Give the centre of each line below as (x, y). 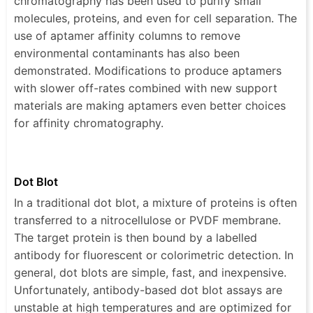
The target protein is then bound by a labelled (136, 237)
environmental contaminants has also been (127, 53)
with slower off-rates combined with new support (146, 88)
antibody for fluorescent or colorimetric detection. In (154, 255)
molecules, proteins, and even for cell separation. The (155, 18)
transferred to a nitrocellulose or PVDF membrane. (147, 220)
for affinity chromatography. (89, 123)
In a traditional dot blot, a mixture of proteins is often (155, 202)
